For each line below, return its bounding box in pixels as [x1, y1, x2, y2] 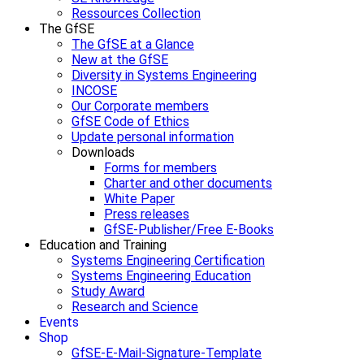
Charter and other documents [104, 175, 272, 192]
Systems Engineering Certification [71, 253, 265, 269]
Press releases [104, 206, 189, 223]
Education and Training [39, 237, 167, 253]
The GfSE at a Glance [71, 37, 194, 53]
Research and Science [71, 299, 198, 315]
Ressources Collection [71, 6, 201, 22]
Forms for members [104, 160, 217, 176]
